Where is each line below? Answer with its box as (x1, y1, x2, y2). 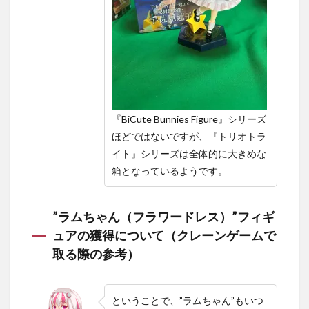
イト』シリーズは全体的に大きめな (112, 148, 266, 160)
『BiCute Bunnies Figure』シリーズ (112, 113, 266, 126)
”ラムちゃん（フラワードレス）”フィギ (52, 209, 275, 225)
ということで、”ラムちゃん (112, 295, 231, 307)
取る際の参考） (52, 246, 139, 262)
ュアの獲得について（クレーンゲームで (52, 228, 276, 243)
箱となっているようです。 (112, 165, 228, 177)
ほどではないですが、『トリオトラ (112, 130, 266, 143)
